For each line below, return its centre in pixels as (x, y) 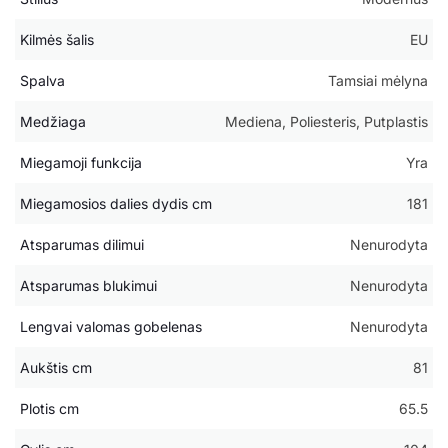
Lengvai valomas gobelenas (111, 327)
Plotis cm (49, 409)
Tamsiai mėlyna (378, 81)
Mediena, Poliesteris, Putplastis (326, 122)
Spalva (42, 81)
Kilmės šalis (57, 40)
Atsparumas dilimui (82, 245)
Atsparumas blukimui (88, 286)
